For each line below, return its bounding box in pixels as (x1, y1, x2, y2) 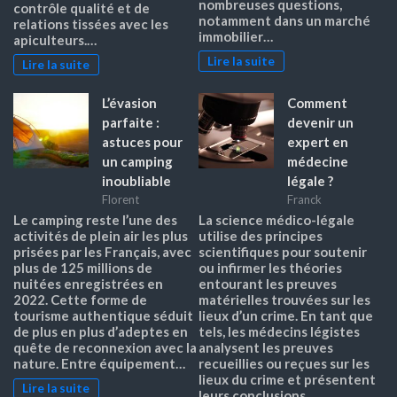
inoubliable (102, 172, 171, 189)
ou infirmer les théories (198, 260, 342, 276)
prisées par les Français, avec (13, 244, 191, 261)
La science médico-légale (198, 212, 354, 229)
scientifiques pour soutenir (198, 244, 367, 261)
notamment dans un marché (198, 12, 370, 28)
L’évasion (102, 94, 157, 111)
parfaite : (102, 113, 160, 130)
